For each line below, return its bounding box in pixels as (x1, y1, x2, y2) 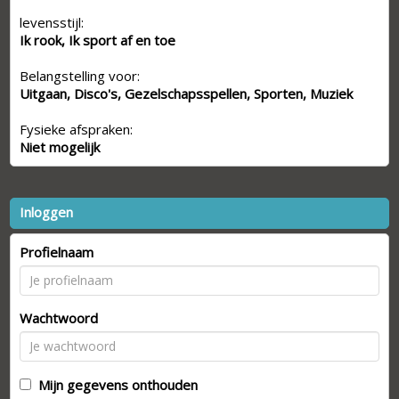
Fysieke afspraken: (20, 119, 134, 138)
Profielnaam (20, 242, 94, 261)
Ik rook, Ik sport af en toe (20, 30, 176, 49)
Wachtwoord (20, 308, 99, 327)
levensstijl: (20, 12, 85, 31)
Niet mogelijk (20, 137, 101, 156)
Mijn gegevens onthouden (31, 375, 199, 394)
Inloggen (20, 202, 74, 221)
